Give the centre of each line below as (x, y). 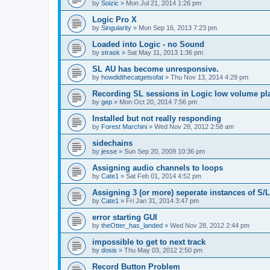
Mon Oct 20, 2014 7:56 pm (158, 102)
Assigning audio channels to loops (158, 168)
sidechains (112, 143)
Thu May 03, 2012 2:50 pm (163, 250)
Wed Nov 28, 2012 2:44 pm (210, 225)
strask (111, 52)
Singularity (116, 28)
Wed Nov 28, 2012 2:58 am (194, 127)
